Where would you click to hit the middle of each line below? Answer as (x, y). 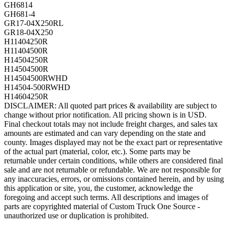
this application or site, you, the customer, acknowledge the (98, 188)
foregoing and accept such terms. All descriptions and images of (106, 197)
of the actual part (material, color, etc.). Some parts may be (97, 152)
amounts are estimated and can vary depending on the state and (105, 133)
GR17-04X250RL (34, 23)
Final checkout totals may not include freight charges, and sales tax (111, 124)
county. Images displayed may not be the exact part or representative (113, 142)
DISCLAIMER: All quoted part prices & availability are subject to (110, 106)
